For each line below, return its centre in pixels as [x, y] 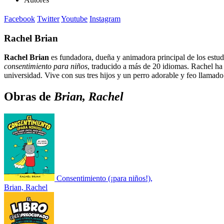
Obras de [29, 97]
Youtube [74, 18]
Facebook [19, 18]
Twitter [48, 18]
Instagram [105, 18]
